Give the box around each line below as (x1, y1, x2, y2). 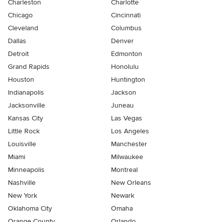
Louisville (8, 140, 36, 149)
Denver (111, 37, 134, 46)
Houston (8, 75, 34, 84)
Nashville (8, 178, 36, 187)
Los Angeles (111, 127, 149, 136)
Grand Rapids (8, 62, 50, 71)
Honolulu (111, 62, 139, 71)
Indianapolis (8, 88, 44, 97)
